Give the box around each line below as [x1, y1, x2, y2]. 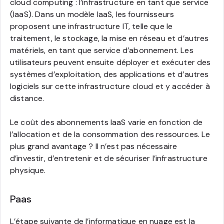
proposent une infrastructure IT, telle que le [10, 20, 173, 31]
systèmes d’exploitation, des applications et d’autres [10, 68, 209, 79]
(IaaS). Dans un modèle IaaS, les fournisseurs [10, 8, 174, 19]
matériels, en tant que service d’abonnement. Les [10, 44, 193, 55]
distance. [10, 92, 44, 103]
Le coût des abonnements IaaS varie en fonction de [10, 116, 202, 127]
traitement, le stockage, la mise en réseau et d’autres [10, 32, 209, 43]
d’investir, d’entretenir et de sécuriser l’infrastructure [10, 152, 208, 163]
